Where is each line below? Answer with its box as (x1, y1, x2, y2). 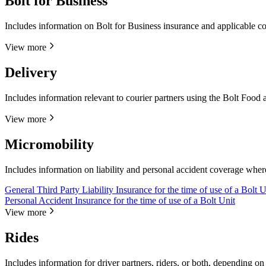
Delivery (5, 64, 57, 80)
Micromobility (5, 136, 94, 152)
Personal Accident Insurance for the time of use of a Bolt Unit (5, 195, 235, 205)
